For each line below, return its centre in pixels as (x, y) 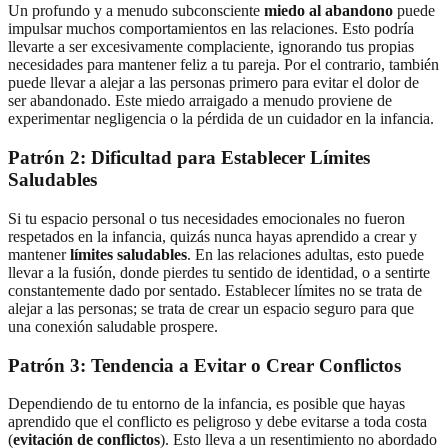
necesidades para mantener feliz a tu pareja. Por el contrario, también (223, 65)
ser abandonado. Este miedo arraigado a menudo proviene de (200, 101)
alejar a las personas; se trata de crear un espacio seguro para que (211, 308)
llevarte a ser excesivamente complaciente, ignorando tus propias (211, 47)
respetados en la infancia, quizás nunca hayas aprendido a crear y (212, 236)
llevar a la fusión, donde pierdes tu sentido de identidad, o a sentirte (219, 272)
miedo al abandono (328, 11)
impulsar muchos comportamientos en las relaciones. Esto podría (211, 29)
